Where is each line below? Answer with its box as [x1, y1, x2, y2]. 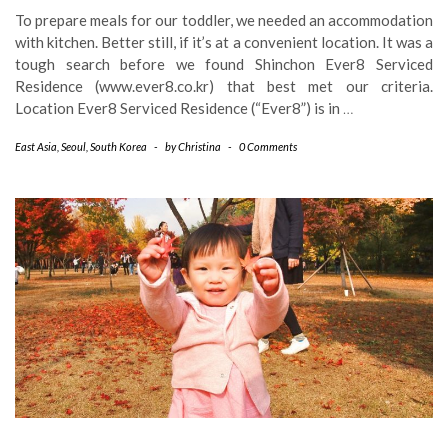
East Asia [15, 140, 57, 153]
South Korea [90, 140, 147, 153]
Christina [178, 140, 221, 153]
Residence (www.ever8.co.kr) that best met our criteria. [15, 77, 433, 95]
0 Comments [239, 140, 297, 153]
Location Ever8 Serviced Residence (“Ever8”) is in [15, 99, 343, 117]
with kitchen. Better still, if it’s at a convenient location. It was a [15, 33, 433, 51]
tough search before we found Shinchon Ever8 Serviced [15, 55, 433, 73]
